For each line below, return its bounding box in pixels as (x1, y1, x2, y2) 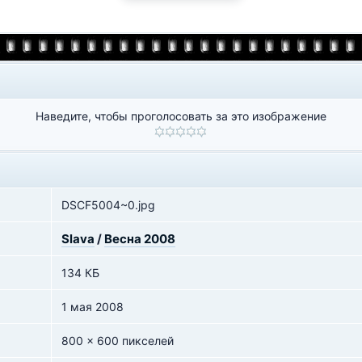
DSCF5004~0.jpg (61, 198, 155, 212)
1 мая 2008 (61, 300, 124, 314)
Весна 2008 (104, 231, 175, 246)
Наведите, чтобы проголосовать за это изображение (35, 109, 326, 123)
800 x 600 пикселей (61, 334, 174, 347)
